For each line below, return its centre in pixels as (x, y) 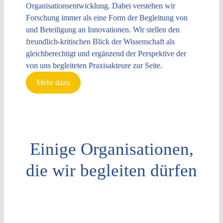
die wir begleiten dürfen (111, 171)
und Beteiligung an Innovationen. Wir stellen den (103, 30)
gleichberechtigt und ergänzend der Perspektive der (106, 54)
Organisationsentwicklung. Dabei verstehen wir (101, 6)
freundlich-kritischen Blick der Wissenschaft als (101, 42)
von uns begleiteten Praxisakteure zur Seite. (94, 66)
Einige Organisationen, (111, 149)
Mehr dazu (54, 83)
